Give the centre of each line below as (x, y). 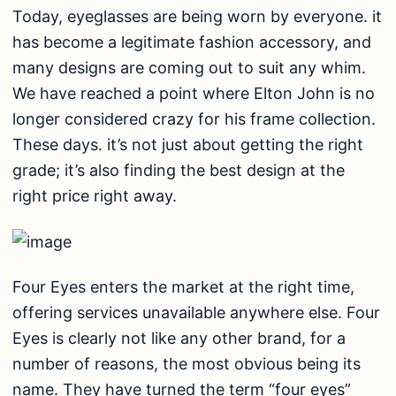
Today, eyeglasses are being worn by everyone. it (197, 17)
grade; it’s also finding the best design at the (179, 171)
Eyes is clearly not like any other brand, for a (179, 339)
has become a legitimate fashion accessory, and (192, 42)
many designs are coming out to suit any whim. (189, 68)
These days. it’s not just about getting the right (188, 145)
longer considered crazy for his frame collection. (194, 119)
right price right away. (95, 196)
